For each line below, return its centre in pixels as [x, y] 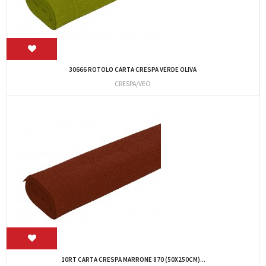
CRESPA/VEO [133, 84]
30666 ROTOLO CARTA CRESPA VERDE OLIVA [133, 70]
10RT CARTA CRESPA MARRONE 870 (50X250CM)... [133, 259]
